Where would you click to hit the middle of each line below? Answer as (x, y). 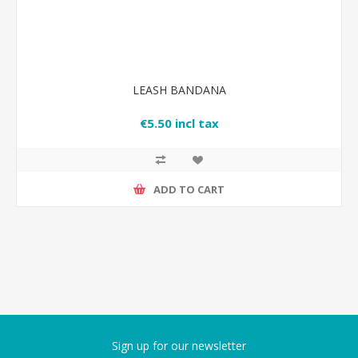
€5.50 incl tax (179, 123)
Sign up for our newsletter (179, 346)
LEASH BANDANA (179, 90)
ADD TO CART (189, 189)
